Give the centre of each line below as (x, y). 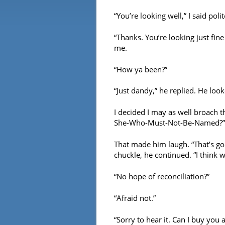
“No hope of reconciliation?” (162, 177)
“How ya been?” (141, 69)
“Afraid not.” (135, 198)
